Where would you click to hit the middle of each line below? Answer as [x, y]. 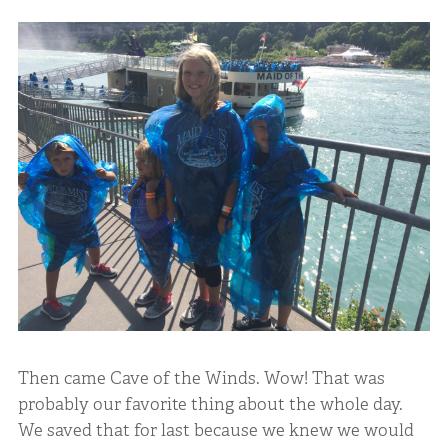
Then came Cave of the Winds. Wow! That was [201, 378]
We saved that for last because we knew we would [215, 430]
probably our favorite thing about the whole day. [210, 404]
